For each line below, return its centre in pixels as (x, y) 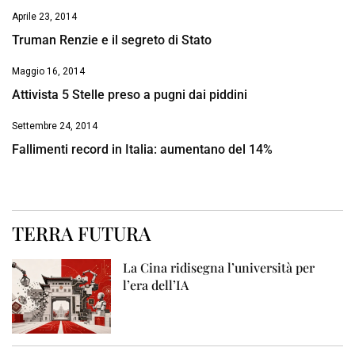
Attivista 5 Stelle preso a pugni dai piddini (130, 95)
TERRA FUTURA (81, 233)
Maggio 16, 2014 (48, 72)
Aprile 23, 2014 (44, 17)
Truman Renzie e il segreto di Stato (112, 40)
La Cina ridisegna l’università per (219, 268)
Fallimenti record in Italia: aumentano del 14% (142, 150)
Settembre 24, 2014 (55, 126)
